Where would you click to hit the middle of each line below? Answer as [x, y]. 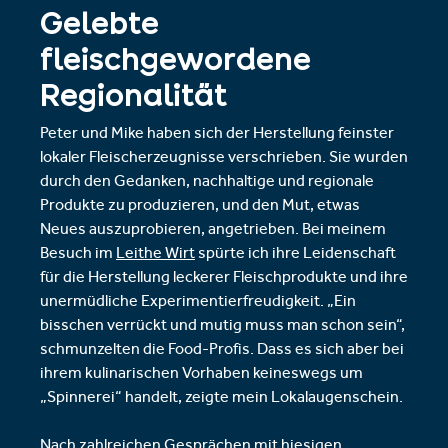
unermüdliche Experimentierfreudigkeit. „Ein [198, 303]
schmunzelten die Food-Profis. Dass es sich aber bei [222, 351]
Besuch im [78, 255]
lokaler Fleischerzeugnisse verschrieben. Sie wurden [224, 159]
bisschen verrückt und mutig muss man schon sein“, [222, 327]
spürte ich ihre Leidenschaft [295, 255]
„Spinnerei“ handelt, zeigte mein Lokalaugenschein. [221, 399]
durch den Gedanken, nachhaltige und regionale [207, 183]
